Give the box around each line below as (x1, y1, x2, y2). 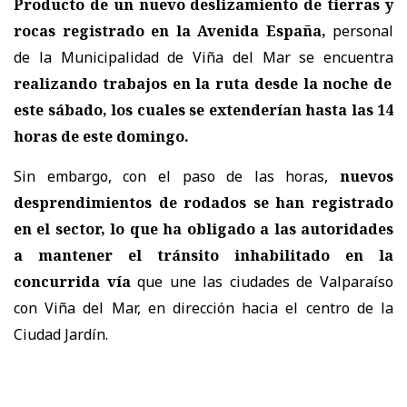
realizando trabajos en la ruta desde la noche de (14, 74, 392, 94)
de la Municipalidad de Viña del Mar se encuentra (14, 47, 393, 68)
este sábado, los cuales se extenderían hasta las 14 (14, 100, 393, 121)
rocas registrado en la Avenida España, (14, 21, 326, 42)
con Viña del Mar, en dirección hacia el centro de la (14, 298, 393, 319)
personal (325, 21, 393, 42)
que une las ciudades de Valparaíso (130, 272, 394, 293)
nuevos (340, 166, 393, 187)
